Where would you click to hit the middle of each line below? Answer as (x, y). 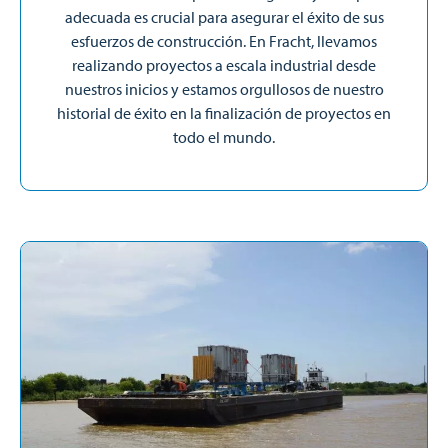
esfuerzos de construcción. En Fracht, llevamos (224, 41)
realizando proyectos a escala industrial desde (224, 65)
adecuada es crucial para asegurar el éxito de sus (224, 17)
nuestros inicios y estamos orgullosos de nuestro (224, 89)
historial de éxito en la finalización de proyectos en (224, 113)
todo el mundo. (224, 137)
